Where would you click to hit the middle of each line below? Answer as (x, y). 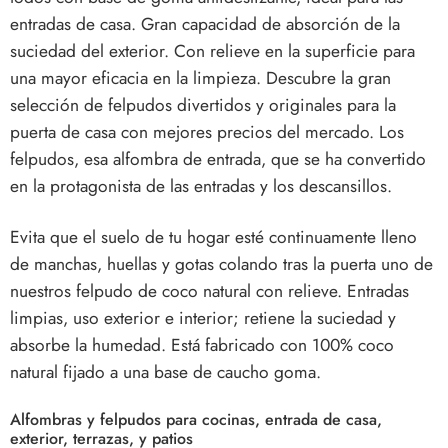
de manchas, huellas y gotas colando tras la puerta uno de (221, 264)
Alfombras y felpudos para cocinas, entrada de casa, (196, 420)
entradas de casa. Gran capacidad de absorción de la (205, 24)
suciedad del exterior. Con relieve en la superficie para (212, 51)
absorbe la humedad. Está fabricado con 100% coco (202, 345)
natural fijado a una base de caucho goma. (165, 372)
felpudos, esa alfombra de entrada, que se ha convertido (218, 159)
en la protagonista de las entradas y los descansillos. (201, 186)
